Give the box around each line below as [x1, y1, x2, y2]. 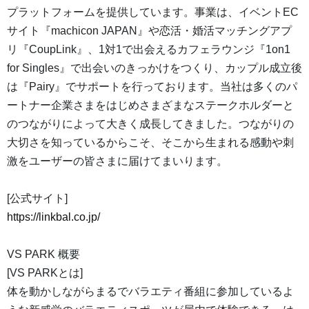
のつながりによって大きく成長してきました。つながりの [7, 118, 294, 130]
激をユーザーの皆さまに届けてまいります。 [7, 155, 228, 168]
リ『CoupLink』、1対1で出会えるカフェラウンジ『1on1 [7, 43, 290, 56]
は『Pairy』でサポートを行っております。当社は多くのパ [7, 81, 297, 93]
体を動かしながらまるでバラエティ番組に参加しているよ [7, 286, 294, 298]
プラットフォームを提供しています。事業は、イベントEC [7, 6, 299, 19]
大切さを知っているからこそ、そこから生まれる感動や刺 [7, 137, 294, 149]
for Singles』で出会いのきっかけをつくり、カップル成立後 [7, 62, 302, 74]
